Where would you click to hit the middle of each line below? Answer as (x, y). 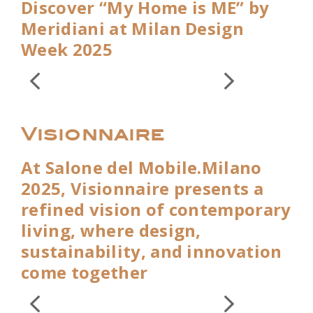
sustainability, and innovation (152, 251)
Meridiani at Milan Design (133, 28)
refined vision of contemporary (156, 209)
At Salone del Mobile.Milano (141, 167)
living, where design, (111, 230)
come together (85, 272)
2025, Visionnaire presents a (143, 188)
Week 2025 (67, 49)
